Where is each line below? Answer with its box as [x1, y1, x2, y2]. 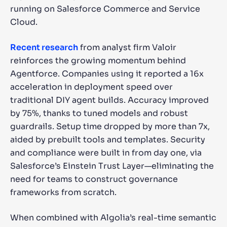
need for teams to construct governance [10, 174, 178, 184]
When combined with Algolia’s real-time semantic [10, 212, 216, 223]
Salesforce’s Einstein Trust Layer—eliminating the [10, 161, 214, 171]
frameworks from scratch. [10, 187, 117, 198]
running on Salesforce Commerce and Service [10, 4, 200, 14]
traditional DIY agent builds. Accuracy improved [10, 95, 209, 105]
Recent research [10, 42, 78, 53]
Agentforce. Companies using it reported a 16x [10, 68, 204, 79]
